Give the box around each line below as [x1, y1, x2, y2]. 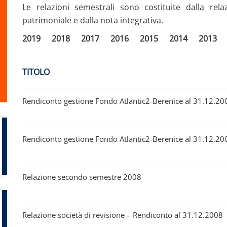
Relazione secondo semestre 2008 [22, 171, 141, 182]
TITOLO [22, 66, 50, 78]
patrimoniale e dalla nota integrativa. [22, 14, 163, 26]
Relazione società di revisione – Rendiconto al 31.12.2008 [22, 209, 223, 220]
